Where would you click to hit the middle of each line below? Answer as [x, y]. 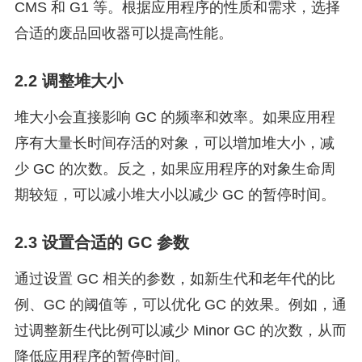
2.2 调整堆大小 [69, 81]
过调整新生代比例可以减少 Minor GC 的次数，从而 [181, 330]
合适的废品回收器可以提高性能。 [124, 33]
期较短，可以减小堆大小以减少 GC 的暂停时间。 [175, 195]
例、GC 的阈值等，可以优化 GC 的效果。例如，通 [181, 305]
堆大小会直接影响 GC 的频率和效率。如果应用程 [175, 117]
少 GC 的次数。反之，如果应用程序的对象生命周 [175, 169]
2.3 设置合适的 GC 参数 [102, 242]
